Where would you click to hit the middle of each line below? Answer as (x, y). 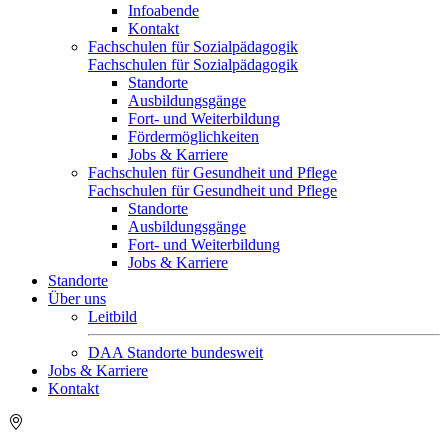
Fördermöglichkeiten (193, 136)
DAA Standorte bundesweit (175, 352)
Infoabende (163, 10)
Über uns (77, 298)
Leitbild (112, 316)
